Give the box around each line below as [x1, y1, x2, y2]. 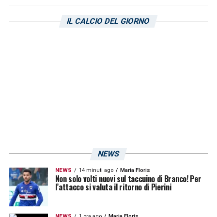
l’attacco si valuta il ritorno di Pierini [55, 181, 171, 193]
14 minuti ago [78, 167, 113, 173]
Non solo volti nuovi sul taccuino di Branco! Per [55, 172, 201, 185]
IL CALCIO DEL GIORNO [66, 16, 152, 26]
